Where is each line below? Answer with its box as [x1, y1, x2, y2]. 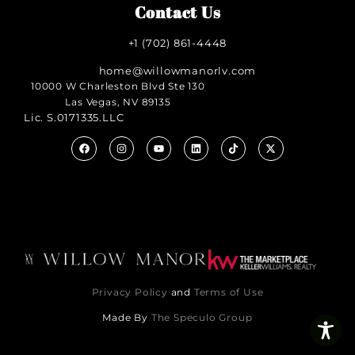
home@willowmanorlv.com [98, 63, 257, 77]
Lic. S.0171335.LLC [24, 110, 124, 124]
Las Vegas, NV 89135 [65, 95, 171, 108]
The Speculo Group [151, 311, 253, 323]
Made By [102, 311, 151, 323]
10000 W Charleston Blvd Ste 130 [31, 79, 205, 92]
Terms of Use [193, 285, 264, 298]
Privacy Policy [91, 285, 168, 298]
